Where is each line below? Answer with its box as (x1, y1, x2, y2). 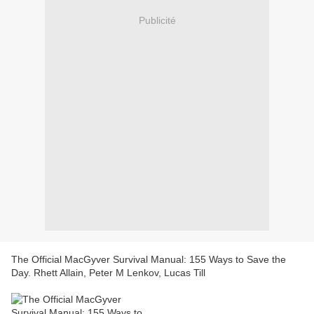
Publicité (138, 14, 176, 26)
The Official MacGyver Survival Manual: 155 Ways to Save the (11, 254, 286, 266)
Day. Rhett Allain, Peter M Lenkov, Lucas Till (11, 267, 205, 279)
